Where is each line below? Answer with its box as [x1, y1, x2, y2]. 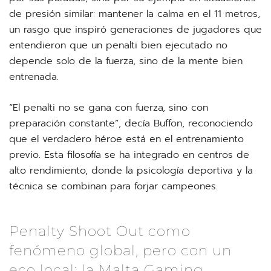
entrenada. [9, 70, 59, 84]
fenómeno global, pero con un [9, 242, 232, 259]
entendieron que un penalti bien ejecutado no [9, 38, 227, 53]
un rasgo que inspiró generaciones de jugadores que [9, 22, 262, 37]
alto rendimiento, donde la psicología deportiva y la [9, 163, 253, 178]
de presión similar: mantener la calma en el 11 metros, [9, 7, 260, 21]
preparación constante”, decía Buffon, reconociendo [9, 116, 253, 131]
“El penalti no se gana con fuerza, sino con [9, 100, 208, 115]
